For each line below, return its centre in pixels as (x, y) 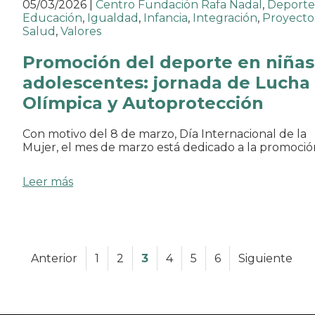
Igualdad (113, 18)
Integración (225, 18)
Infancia (166, 18)
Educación (52, 18)
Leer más (48, 182)
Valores (81, 32)
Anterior (54, 259)
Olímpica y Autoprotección (143, 103)
